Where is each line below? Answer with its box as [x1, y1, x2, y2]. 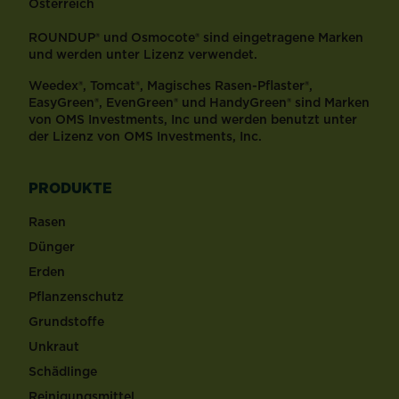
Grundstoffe [28, 313, 104, 331]
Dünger [28, 238, 75, 256]
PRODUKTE [28, 178, 112, 199]
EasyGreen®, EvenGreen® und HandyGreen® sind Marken [28, 94, 370, 112]
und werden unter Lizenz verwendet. [28, 45, 257, 64]
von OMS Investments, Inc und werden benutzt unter [28, 110, 357, 129]
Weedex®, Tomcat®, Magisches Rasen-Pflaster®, [28, 77, 313, 95]
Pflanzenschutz [28, 288, 124, 306]
